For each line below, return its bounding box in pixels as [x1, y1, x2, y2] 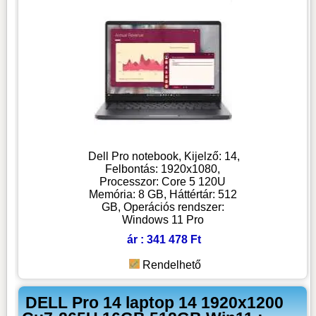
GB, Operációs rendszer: [101, 201, 224, 214]
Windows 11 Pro [121, 214, 204, 226]
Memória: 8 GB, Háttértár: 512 [88, 188, 237, 201]
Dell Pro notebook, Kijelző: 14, [88, 150, 241, 163]
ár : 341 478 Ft [127, 233, 202, 246]
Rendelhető [142, 259, 202, 272]
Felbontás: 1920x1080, [105, 163, 221, 176]
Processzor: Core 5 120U [99, 176, 226, 188]
